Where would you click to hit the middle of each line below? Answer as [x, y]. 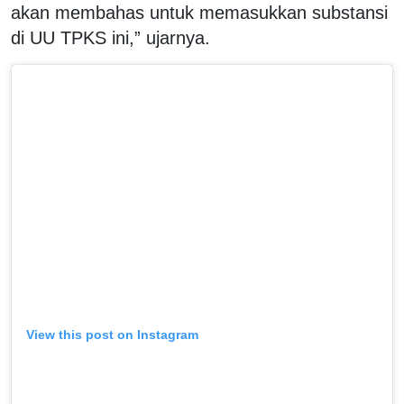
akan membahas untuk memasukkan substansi [199, 12]
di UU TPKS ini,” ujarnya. [110, 37]
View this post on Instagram [112, 334]
